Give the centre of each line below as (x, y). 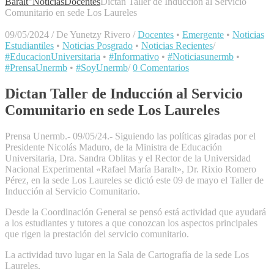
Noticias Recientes (177, 46)
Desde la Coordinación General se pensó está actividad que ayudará (135, 212)
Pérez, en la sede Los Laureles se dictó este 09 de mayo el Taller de (134, 180)
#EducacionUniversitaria (53, 57)
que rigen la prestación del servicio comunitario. (97, 234)
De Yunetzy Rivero (93, 35)
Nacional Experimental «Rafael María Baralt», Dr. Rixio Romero (131, 169)
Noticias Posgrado (98, 46)
